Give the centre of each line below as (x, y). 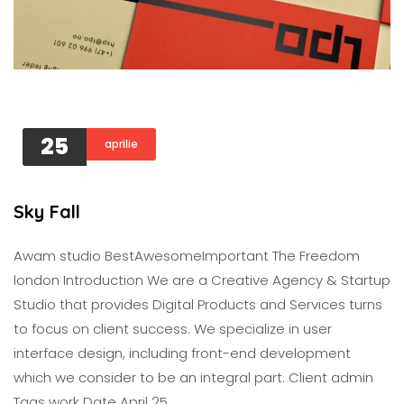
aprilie (121, 143)
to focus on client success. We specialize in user (173, 329)
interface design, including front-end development (182, 353)
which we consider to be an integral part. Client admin (193, 377)
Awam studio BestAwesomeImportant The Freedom (187, 256)
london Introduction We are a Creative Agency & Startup (202, 280)
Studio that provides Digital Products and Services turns (198, 304)
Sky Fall (47, 211)
